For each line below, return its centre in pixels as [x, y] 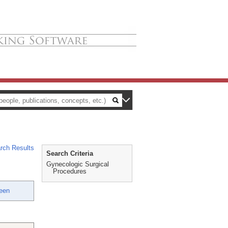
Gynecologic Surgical [78, 164]
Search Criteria [70, 153]
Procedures [70, 171]
